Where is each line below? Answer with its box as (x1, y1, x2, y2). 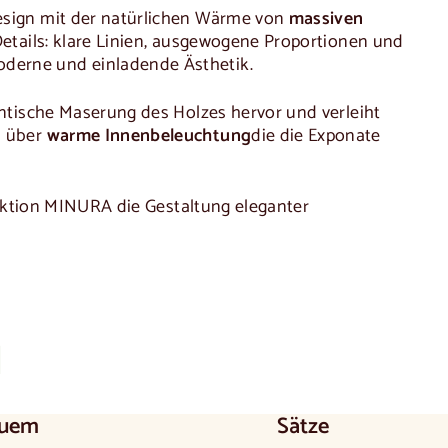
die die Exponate (251, 121, 381, 152)
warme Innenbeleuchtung (46, 121, 252, 152)
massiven (288, 4, 364, 35)
